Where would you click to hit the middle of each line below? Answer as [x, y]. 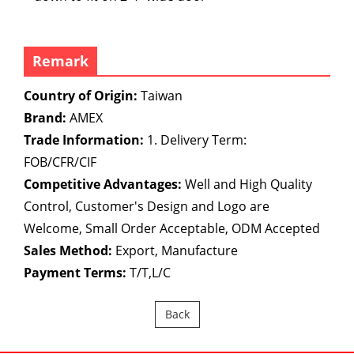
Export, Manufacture [175, 250]
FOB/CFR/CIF [74, 162]
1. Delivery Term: [195, 139]
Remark [60, 60]
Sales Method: [68, 250]
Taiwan [160, 95]
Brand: [45, 117]
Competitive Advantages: [103, 184]
